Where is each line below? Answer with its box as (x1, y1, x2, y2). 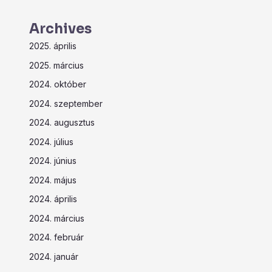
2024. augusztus (29, 117, 95, 128)
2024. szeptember (29, 98, 103, 109)
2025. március (29, 59, 84, 70)
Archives (29, 21, 92, 38)
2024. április (29, 194, 77, 205)
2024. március (29, 212, 84, 223)
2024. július (29, 136, 73, 147)
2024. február (29, 232, 84, 243)
